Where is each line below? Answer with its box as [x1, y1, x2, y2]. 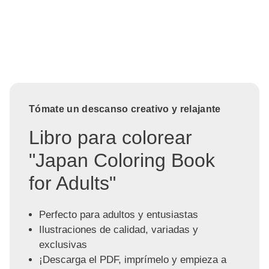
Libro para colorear [29, 126, 192, 148]
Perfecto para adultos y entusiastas [38, 209, 198, 221]
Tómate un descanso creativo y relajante [29, 103, 221, 114]
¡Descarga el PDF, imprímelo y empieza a [38, 254, 226, 266]
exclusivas [38, 239, 87, 251]
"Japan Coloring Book [29, 149, 215, 171]
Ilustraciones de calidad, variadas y [38, 224, 198, 236]
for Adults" [29, 172, 116, 194]
